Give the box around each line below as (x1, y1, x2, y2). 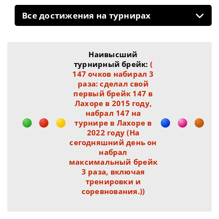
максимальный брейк (68, 157, 158, 167)
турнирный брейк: (73, 59, 150, 69)
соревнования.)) (81, 186, 145, 196)
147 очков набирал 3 (72, 69, 154, 79)
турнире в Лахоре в (74, 118, 152, 128)
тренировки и (85, 176, 141, 186)
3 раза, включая (81, 167, 145, 176)
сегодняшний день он (69, 137, 157, 147)
